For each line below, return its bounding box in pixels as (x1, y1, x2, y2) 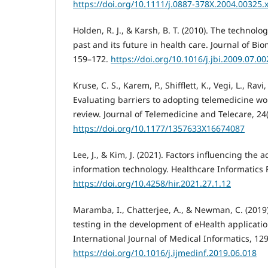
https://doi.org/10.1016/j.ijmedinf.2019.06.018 (73, 246, 257, 258)
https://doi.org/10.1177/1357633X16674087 (73, 122, 245, 134)
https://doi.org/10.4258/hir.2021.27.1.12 (73, 177, 231, 189)
